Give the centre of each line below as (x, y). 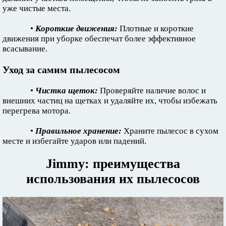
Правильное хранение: (78, 131)
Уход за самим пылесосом (61, 70)
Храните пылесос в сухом (170, 131)
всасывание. (25, 49)
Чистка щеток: (67, 91)
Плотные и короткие (156, 29)
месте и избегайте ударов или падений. (74, 141)
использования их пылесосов (113, 179)
